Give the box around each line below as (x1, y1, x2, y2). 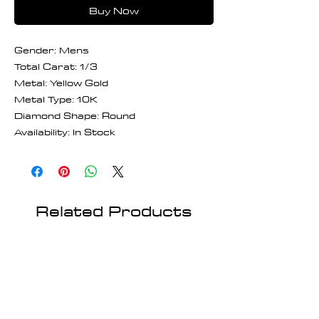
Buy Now (89, 1, 139, 19)
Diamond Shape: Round (14, 106, 135, 124)
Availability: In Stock (14, 122, 115, 140)
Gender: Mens (14, 41, 89, 58)
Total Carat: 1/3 (14, 57, 98, 75)
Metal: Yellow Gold (14, 73, 108, 91)
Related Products (36, 197, 192, 224)
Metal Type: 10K (14, 90, 98, 108)
